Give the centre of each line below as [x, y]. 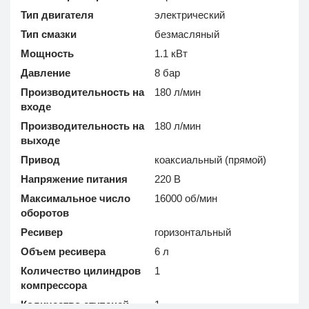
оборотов [45, 213]
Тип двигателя [57, 15]
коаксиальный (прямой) [211, 160]
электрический [190, 15]
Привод [40, 160]
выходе [40, 141]
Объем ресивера [63, 252]
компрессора [54, 286]
